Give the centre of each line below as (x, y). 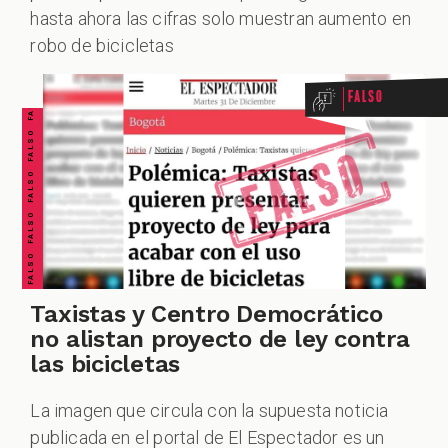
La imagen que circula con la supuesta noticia (209, 410)
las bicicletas (105, 364)
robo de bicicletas (102, 46)
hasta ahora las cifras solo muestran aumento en (220, 19)
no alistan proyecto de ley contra (220, 339)
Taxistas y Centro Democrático (206, 314)
